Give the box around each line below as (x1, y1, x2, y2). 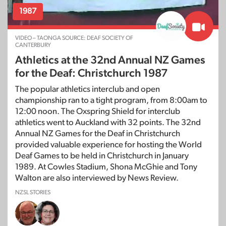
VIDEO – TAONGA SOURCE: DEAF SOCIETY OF (15, 35, 133, 41)
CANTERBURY (15, 42, 51, 48)
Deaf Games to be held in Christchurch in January (15, 151, 189, 160)
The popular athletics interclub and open (15, 85, 160, 94)
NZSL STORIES (15, 189, 50, 196)
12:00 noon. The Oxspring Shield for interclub (15, 107, 180, 116)
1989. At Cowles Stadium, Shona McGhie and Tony (15, 162, 197, 172)
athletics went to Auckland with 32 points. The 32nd (15, 118, 201, 127)
